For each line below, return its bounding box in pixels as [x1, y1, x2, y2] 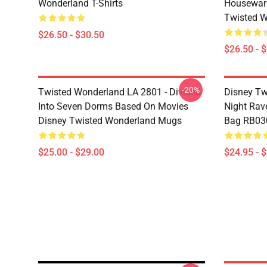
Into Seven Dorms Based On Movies [38, 101, 188, 112]
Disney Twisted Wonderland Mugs [38, 115, 182, 126]
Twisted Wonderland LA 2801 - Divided [38, 86, 201, 98]
